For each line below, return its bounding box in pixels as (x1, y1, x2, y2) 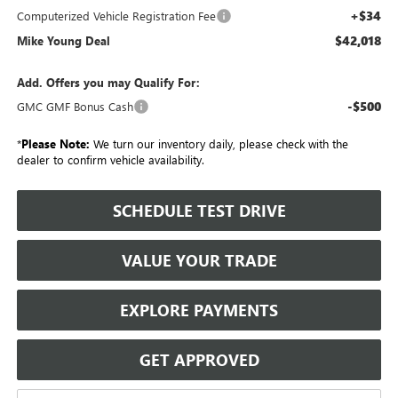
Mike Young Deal (16, 33, 110, 49)
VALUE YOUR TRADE (121, 250, 277, 272)
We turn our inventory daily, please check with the (89, 136, 348, 152)
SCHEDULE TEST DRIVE (112, 200, 286, 222)
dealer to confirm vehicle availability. (16, 152, 204, 168)
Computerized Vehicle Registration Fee (16, 8, 216, 24)
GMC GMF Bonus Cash (16, 99, 133, 115)
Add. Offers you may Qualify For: (16, 75, 200, 91)
